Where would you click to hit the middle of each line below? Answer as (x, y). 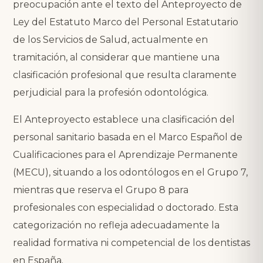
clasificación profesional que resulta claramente (125, 75)
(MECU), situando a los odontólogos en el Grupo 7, (130, 172)
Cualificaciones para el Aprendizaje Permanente (125, 154)
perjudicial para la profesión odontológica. (111, 92)
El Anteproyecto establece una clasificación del (124, 119)
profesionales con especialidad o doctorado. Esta (126, 207)
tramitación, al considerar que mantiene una (116, 57)
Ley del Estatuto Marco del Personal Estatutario (126, 22)
